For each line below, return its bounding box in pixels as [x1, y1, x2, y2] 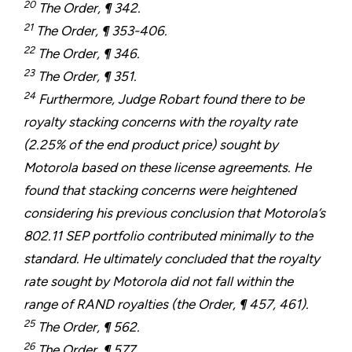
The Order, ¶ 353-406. [33, 23, 167, 39]
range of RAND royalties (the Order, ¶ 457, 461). [24, 296, 309, 313]
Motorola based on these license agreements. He [24, 159, 311, 176]
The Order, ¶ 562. [35, 319, 140, 335]
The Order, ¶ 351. [35, 68, 137, 85]
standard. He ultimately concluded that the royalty [24, 251, 320, 267]
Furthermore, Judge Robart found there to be [35, 91, 304, 108]
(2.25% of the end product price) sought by [24, 137, 278, 153]
